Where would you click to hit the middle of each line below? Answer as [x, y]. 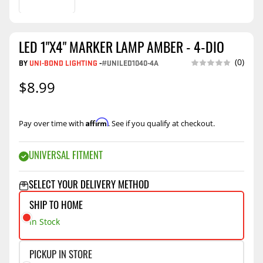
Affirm [97, 122]
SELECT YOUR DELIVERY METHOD [89, 186]
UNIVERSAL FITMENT [66, 157]
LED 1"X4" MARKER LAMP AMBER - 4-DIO [122, 49]
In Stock [45, 222]
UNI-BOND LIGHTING [63, 62]
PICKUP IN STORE [61, 256]
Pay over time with [52, 123]
